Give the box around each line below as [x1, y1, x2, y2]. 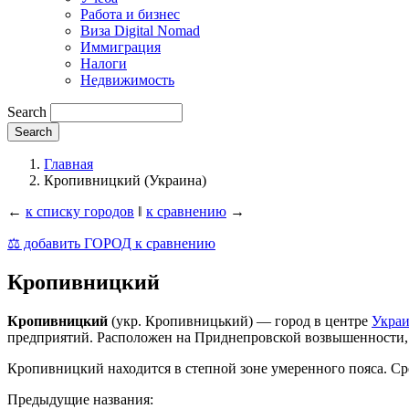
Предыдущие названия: [7, 391, 153, 407]
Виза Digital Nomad [80, 22, 200, 38]
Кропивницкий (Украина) [44, 172, 206, 188]
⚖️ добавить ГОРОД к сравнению [7, 235, 215, 251]
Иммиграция [80, 38, 161, 55]
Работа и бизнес [80, 5, 180, 22]
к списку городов [26, 203, 134, 219]
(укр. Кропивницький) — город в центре [108, 312, 372, 329]
